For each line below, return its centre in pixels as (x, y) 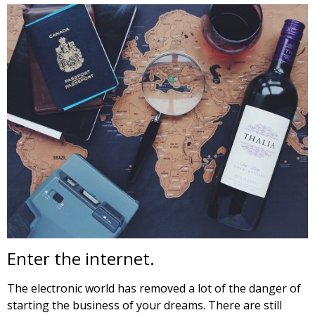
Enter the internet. (81, 258)
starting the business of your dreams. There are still (144, 305)
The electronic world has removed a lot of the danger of (154, 288)
